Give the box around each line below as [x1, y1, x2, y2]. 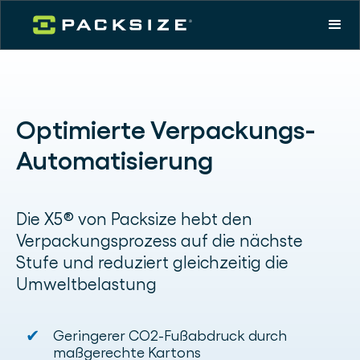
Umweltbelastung [16, 274, 157, 295]
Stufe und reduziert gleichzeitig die [16, 252, 288, 273]
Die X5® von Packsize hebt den [16, 209, 252, 230]
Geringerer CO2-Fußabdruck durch [53, 327, 287, 345]
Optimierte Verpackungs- [16, 114, 315, 146]
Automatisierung [16, 145, 213, 177]
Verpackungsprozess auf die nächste [16, 231, 303, 252]
